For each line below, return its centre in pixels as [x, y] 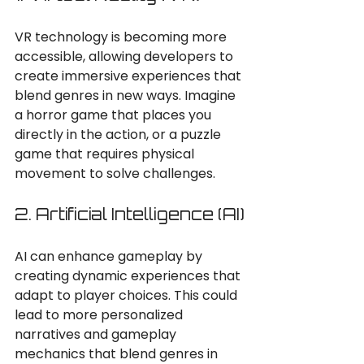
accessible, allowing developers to [126, 56]
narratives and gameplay [97, 334]
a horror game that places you [115, 115]
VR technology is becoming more [122, 37]
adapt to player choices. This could [128, 295]
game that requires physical [106, 154]
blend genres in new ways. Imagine [127, 95]
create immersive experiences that [130, 76]
